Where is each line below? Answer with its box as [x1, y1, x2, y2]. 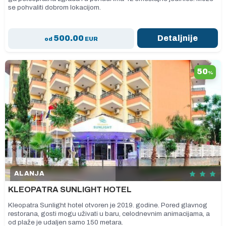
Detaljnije [157, 34, 198, 42]
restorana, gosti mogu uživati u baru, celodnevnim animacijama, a [8, 210, 210, 217]
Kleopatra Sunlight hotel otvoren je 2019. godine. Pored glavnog [8, 201, 207, 209]
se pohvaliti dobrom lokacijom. [8, 4, 102, 11]
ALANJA [14, 170, 44, 177]
